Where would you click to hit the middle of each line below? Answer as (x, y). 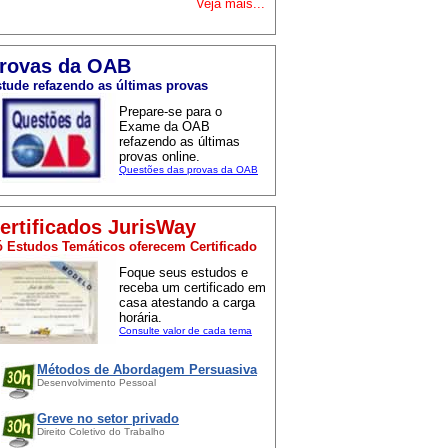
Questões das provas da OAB (188, 169)
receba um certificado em (192, 287)
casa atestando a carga (187, 302)
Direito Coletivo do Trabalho (101, 431)
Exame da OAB (164, 126)
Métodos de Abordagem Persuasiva (147, 369)
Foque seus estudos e (183, 272)
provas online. (159, 156)
